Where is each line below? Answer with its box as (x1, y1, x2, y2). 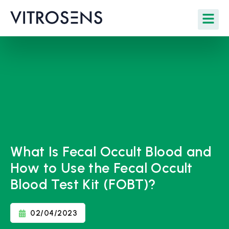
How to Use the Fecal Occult (10, 159, 193, 176)
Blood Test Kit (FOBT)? (10, 176, 156, 193)
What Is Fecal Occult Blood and (10, 143, 212, 160)
